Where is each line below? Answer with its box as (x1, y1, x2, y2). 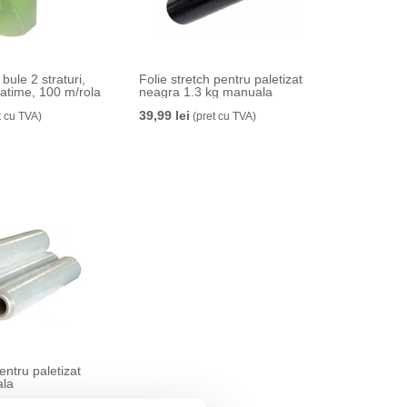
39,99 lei (138, 108, 190, 123)
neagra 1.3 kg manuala (138, 84, 273, 99)
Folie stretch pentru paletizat (138, 72, 303, 86)
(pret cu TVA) (189, 110, 256, 123)
